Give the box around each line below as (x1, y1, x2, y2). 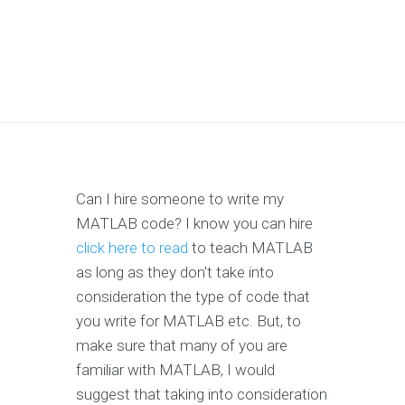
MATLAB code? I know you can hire (76, 214, 313, 233)
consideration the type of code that (76, 287, 310, 306)
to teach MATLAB (188, 239, 313, 258)
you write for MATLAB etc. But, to (76, 312, 301, 331)
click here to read (76, 239, 188, 258)
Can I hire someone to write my (76, 190, 284, 209)
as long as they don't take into (76, 263, 274, 282)
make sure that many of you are (76, 336, 287, 355)
